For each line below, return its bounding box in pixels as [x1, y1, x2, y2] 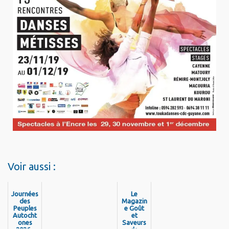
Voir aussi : [8, 161, 56, 172]
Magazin [121, 197, 147, 204]
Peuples [13, 204, 37, 212]
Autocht [13, 212, 37, 219]
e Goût [124, 204, 145, 212]
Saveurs [122, 219, 147, 226]
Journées [11, 190, 39, 197]
